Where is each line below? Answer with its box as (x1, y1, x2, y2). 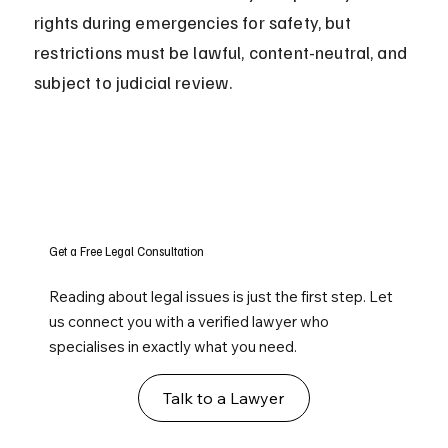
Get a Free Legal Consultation (49, 243, 205, 260)
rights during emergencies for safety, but (34, 11, 355, 34)
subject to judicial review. (34, 71, 233, 94)
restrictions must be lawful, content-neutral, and (34, 41, 412, 64)
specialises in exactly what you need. (49, 337, 298, 357)
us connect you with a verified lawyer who (49, 312, 330, 332)
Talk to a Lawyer (163, 388, 285, 409)
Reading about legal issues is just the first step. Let (49, 287, 394, 307)
